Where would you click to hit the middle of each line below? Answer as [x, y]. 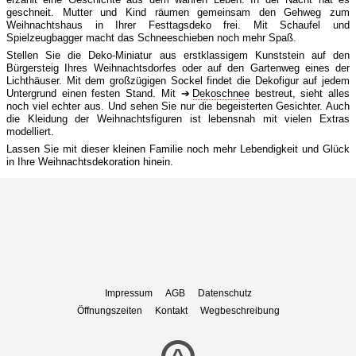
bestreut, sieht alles [300, 93]
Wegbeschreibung [240, 310]
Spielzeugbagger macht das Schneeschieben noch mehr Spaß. [151, 37]
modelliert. [30, 131]
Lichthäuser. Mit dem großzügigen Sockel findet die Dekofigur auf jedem [178, 80]
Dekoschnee [221, 93]
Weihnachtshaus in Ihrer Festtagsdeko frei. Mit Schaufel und [178, 25]
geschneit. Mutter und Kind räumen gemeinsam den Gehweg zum [178, 12]
